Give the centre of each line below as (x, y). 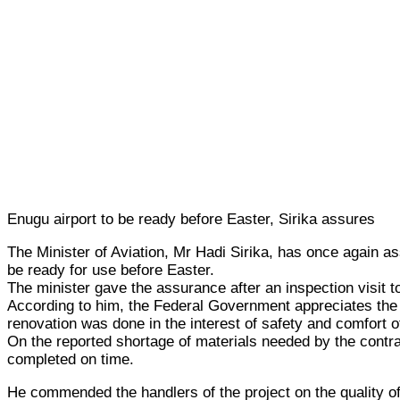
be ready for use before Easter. (111, 270)
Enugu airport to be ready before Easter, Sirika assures (191, 219)
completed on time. (71, 359)
